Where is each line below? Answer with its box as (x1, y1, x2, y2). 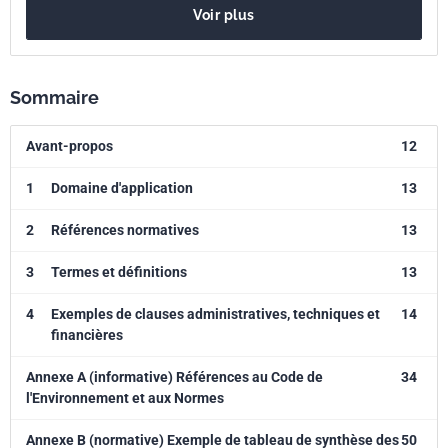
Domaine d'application (51, 180, 193, 196)
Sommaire (10, 87, 99, 108)
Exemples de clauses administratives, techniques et (51, 306, 380, 322)
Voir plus (193, 7, 255, 23)
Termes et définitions (51, 264, 187, 280)
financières (51, 327, 123, 343)
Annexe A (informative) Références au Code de (26, 369, 323, 385)
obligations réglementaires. (26, 34, 179, 49)
